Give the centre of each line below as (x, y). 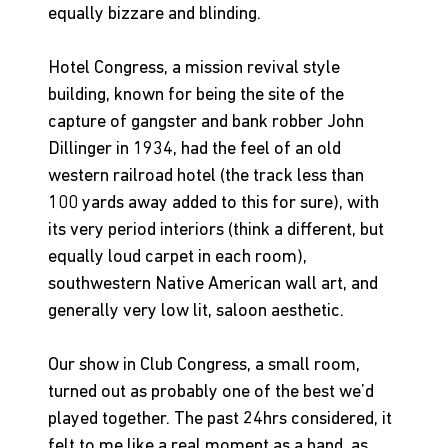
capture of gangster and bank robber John (208, 123)
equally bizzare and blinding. (154, 15)
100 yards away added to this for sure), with (215, 204)
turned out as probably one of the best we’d (213, 393)
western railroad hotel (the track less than (208, 177)
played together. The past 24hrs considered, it (222, 420)
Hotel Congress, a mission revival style (196, 69)
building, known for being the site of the (198, 96)
